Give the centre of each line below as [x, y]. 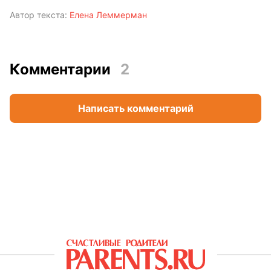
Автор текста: [38, 15]
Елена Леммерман [108, 15]
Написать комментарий [135, 109]
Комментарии [60, 70]
